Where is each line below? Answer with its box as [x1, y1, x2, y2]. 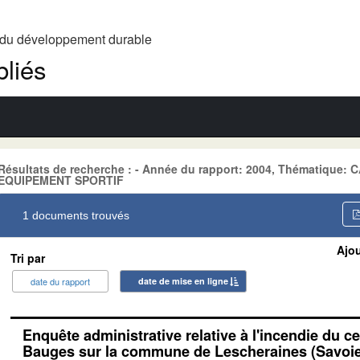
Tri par [10, 249, 45, 266]
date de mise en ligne [138, 274, 228, 287]
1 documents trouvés [22, 208, 129, 222]
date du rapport [31, 274, 90, 288]
